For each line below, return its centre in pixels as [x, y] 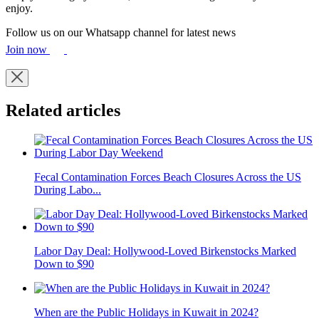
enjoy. [19, 8]
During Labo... [68, 190]
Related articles [63, 110]
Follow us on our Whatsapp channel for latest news [121, 32]
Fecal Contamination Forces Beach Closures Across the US [168, 177]
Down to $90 [64, 264]
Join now [28, 49]
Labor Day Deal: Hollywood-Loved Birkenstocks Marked [165, 251]
